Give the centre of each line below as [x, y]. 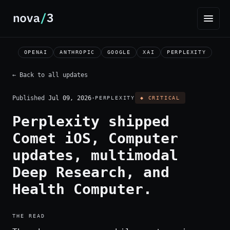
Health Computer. [82, 189]
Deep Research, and [91, 172]
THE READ [29, 216]
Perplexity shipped [91, 121]
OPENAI [36, 52]
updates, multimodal [95, 155]
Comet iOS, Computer [95, 138]
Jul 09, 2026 [70, 98]
